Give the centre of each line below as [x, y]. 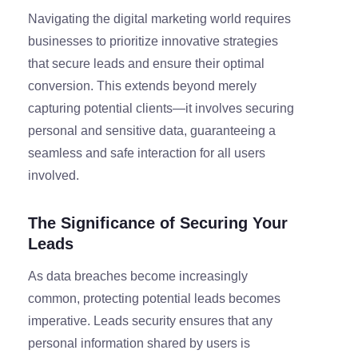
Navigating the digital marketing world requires [159, 18]
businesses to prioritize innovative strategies [153, 41]
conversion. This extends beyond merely [142, 86]
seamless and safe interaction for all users [147, 153]
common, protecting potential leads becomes [154, 298]
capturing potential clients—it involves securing [161, 108]
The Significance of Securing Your [158, 223]
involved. [54, 175]
